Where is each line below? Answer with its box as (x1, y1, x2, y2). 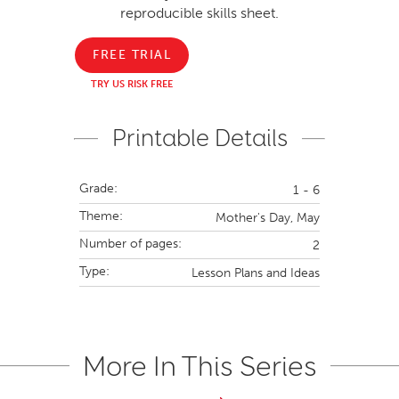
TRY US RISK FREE (91, 77, 173, 90)
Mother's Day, (216, 209, 293, 225)
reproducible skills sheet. (120, 4, 279, 21)
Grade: (79, 180, 118, 196)
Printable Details (111, 124, 288, 152)
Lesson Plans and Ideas (191, 265, 320, 281)
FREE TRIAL (93, 46, 171, 62)
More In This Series (82, 348, 317, 384)
